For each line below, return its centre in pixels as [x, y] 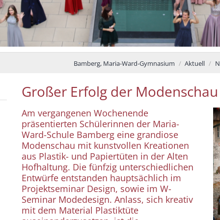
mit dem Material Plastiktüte [80, 210]
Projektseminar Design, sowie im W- [96, 188]
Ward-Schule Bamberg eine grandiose [100, 134]
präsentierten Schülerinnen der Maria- [100, 124]
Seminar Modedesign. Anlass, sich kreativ [107, 199]
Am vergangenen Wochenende [85, 113]
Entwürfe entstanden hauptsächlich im [101, 178]
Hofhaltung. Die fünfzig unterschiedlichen [108, 167]
